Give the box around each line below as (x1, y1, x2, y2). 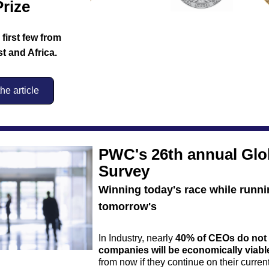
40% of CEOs (175, 233, 235, 243)
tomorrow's (98, 201, 157, 213)
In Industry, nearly (98, 233, 175, 243)
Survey (98, 162, 150, 180)
